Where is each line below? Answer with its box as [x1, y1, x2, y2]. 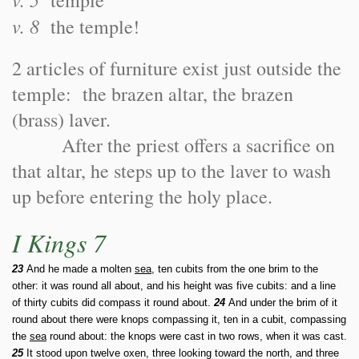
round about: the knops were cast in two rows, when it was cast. [46, 330, 347, 342]
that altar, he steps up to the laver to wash [12, 158, 331, 184]
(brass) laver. [12, 107, 111, 132]
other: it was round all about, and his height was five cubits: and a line [12, 280, 336, 292]
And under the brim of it [225, 296, 337, 309]
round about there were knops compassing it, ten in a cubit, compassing [12, 313, 346, 325]
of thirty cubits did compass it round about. [12, 296, 214, 309]
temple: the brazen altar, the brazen [12, 81, 293, 107]
